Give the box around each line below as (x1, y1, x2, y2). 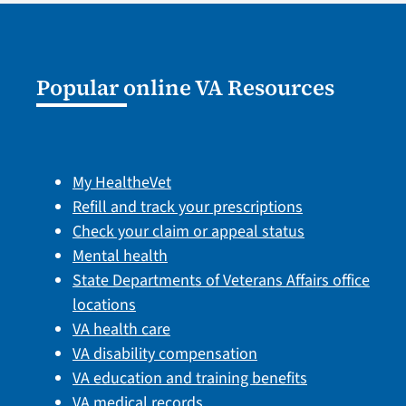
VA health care (72, 318, 170, 342)
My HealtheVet (72, 171, 171, 195)
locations (72, 294, 136, 317)
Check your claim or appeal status (72, 220, 304, 244)
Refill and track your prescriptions (72, 196, 303, 219)
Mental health (72, 245, 168, 268)
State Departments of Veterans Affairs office (72, 269, 370, 293)
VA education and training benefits (72, 367, 307, 391)
